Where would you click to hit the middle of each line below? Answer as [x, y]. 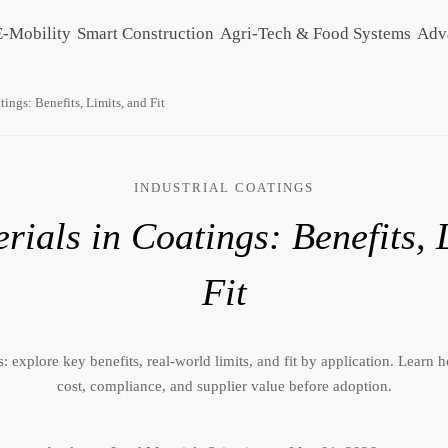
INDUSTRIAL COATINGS [224, 188]
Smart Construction [146, 33]
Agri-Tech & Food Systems [315, 33]
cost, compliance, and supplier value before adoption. [224, 385]
